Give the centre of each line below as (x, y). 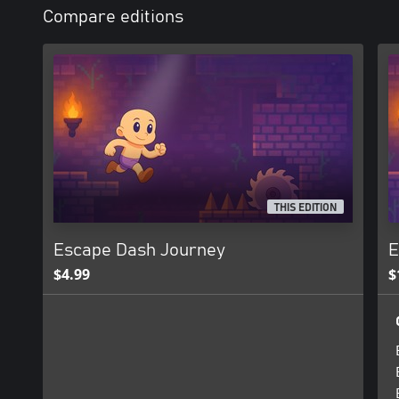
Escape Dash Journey (139, 250)
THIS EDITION (306, 208)
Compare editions (113, 17)
